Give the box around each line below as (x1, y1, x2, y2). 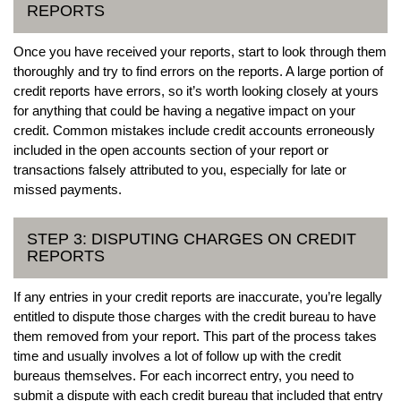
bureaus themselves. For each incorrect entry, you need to (13, 367, 354, 383)
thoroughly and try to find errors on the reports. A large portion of (13, 63, 383, 79)
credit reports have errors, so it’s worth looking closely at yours (13, 82, 379, 98)
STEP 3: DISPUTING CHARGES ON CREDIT (27, 229, 356, 248)
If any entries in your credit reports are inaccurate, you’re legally (13, 288, 382, 304)
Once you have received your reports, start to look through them (13, 43, 387, 59)
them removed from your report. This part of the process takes (13, 328, 377, 344)
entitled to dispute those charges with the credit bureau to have (13, 308, 376, 324)
